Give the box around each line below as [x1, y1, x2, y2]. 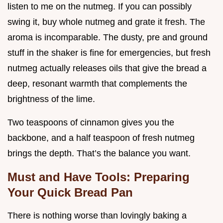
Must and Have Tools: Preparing [7, 170, 190, 184]
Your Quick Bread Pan [7, 185, 133, 199]
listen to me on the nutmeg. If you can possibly [7, 1, 192, 11]
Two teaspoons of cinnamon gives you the [7, 117, 174, 127]
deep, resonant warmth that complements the [7, 78, 187, 89]
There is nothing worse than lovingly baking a [7, 210, 187, 221]
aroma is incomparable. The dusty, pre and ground [7, 32, 208, 42]
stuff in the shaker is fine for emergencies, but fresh [7, 47, 211, 58]
